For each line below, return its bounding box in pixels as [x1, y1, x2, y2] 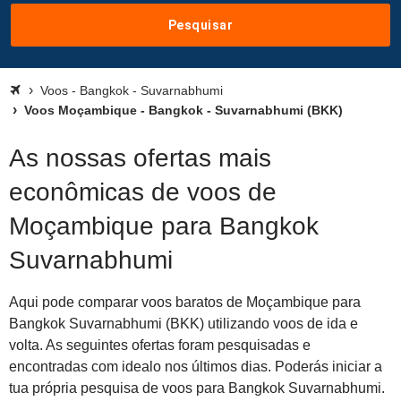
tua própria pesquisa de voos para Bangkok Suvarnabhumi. [9, 380, 385, 396]
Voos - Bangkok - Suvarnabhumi [40, 83, 223, 98]
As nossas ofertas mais [9, 144, 271, 172]
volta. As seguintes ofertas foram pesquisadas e [9, 337, 311, 353]
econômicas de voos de [9, 178, 277, 206]
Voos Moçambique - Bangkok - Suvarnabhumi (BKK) [21, 103, 343, 117]
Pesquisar [167, 17, 234, 32]
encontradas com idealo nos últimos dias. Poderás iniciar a [9, 359, 382, 374]
